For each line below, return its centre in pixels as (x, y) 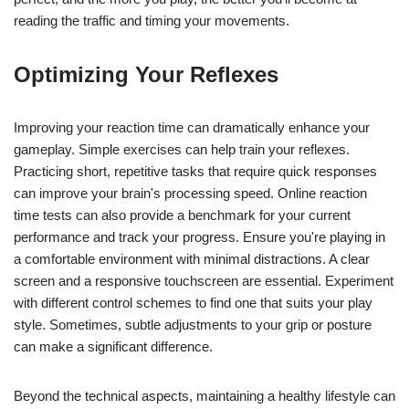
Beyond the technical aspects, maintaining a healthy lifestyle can (204, 396)
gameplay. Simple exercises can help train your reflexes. (182, 149)
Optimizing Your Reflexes (146, 74)
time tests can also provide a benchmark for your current (182, 215)
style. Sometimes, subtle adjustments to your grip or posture (193, 325)
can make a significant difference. (113, 346)
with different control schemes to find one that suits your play (193, 303)
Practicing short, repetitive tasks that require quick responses (195, 171)
